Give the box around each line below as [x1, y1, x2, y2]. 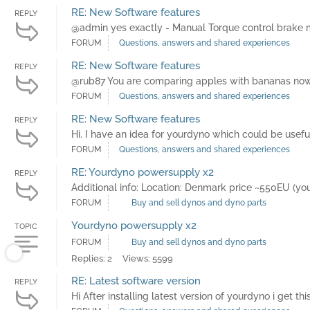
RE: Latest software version [71, 275, 201, 288]
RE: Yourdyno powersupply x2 [71, 166, 214, 179]
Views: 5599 [122, 253, 173, 264]
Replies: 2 [71, 253, 112, 264]
